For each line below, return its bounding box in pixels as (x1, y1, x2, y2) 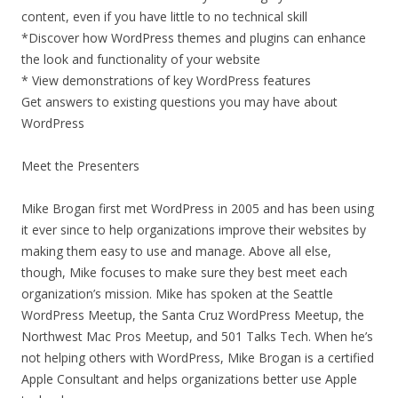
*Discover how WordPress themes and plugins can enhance (21, 29, 366, 46)
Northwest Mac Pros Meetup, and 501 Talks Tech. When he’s (21, 328, 373, 345)
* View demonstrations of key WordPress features (21, 72, 311, 89)
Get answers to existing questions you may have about (21, 93, 338, 110)
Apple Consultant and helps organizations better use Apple (21, 370, 357, 387)
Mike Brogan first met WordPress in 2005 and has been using (21, 200, 374, 217)
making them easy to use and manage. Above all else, (21, 243, 331, 259)
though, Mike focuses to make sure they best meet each (21, 264, 347, 281)
